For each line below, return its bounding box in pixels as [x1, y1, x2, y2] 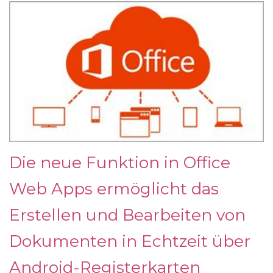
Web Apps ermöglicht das [9, 178, 219, 199]
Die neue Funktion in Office [9, 152, 230, 172]
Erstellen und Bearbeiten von [9, 204, 246, 225]
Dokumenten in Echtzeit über [9, 230, 250, 251]
